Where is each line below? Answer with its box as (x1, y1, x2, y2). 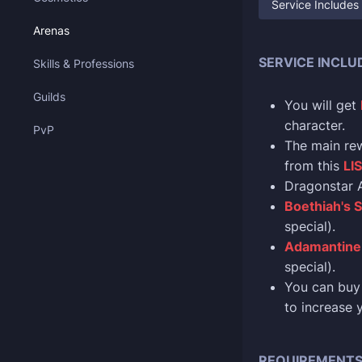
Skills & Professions (33, 57, 134, 70)
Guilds (33, 90, 65, 103)
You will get (284, 97, 360, 113)
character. (284, 117, 345, 133)
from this (284, 158, 343, 174)
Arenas (33, 23, 69, 37)
